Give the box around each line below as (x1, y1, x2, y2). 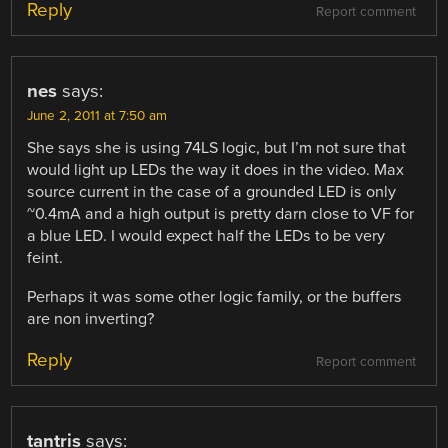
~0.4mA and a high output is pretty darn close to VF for (27, 204, 415, 225)
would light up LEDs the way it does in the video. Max (27, 160, 405, 181)
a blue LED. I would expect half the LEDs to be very (27, 226, 386, 247)
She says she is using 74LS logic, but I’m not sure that (27, 138, 407, 159)
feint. (27, 248, 64, 269)
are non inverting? (27, 308, 155, 329)
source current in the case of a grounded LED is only (27, 182, 397, 203)
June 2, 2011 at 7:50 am (27, 108, 168, 125)
